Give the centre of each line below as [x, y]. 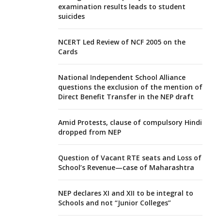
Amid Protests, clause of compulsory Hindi [130, 122]
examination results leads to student [122, 6]
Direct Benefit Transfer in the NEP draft [126, 96]
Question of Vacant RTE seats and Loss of [130, 157]
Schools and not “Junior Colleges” [114, 202]
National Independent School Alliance [122, 77]
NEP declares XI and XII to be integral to [125, 193]
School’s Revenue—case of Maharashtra [126, 167]
